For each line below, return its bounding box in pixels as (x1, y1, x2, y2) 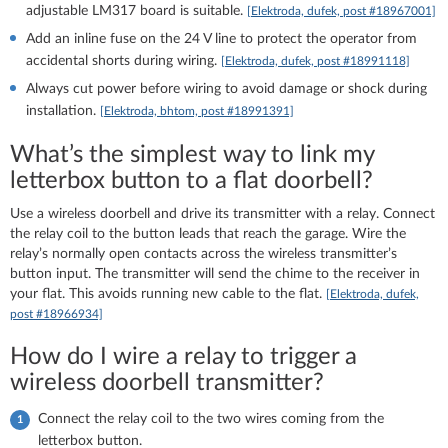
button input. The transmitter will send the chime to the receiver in (10, 266, 420, 281)
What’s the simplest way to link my (10, 142, 374, 167)
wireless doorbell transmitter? (10, 370, 324, 395)
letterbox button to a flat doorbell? (10, 168, 373, 193)
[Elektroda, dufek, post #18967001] (247, 4, 436, 17)
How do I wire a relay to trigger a (10, 344, 357, 369)
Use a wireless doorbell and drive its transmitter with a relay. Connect (10, 206, 435, 221)
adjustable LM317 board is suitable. (26, 3, 247, 18)
